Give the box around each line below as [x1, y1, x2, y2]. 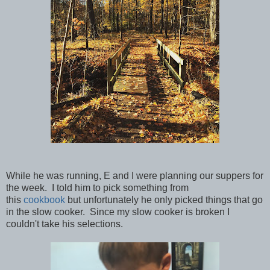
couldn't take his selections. [6, 218, 125, 229]
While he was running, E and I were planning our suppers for [6, 170, 263, 181]
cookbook [24, 194, 65, 205]
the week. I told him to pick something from [6, 182, 189, 193]
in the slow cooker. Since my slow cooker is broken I [6, 206, 230, 217]
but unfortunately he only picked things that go [65, 194, 263, 205]
